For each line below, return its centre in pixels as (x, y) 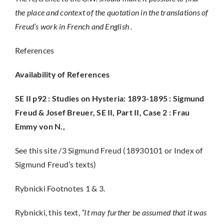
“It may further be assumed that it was (144, 212)
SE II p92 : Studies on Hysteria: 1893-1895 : (94, 98)
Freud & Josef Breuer (54, 112)
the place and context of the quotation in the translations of (111, 12)
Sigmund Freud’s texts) (55, 164)
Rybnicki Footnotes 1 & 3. (60, 188)
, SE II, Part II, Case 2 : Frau (141, 112)
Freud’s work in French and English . (73, 26)
